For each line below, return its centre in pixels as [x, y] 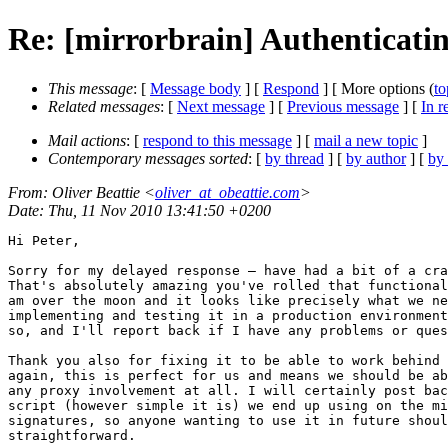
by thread [294, 158]
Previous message [343, 106]
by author [376, 158]
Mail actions [87, 140]
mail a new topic [366, 140]
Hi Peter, [44, 240]
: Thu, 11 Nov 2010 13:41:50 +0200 [155, 210]
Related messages [104, 106]
